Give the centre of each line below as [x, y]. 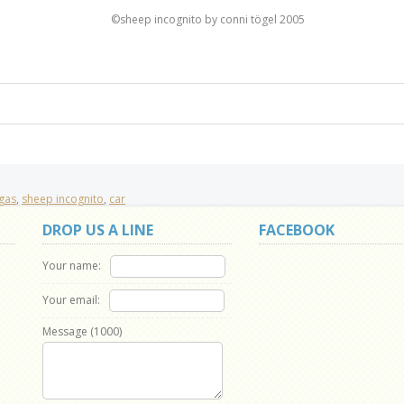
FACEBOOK [297, 230]
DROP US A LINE [98, 230]
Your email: [71, 299]
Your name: [72, 265]
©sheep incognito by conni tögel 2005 [208, 19]
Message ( [68, 331]
